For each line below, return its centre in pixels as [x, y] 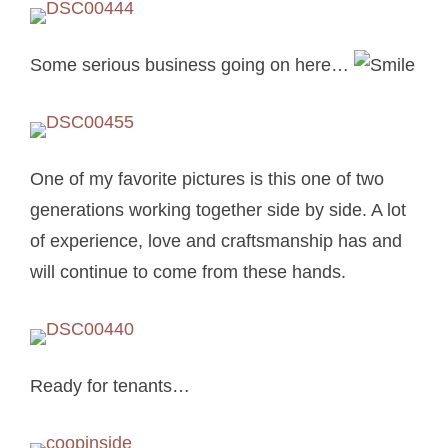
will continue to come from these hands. [188, 272]
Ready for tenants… [110, 386]
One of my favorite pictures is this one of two [207, 179]
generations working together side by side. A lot [218, 210]
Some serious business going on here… [192, 65]
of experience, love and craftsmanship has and [216, 241]
